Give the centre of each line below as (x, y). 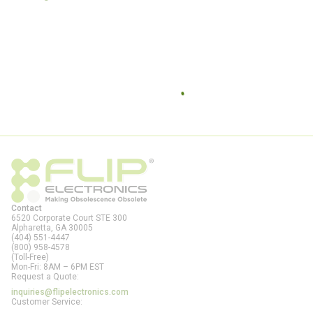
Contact (27, 208)
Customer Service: (47, 302)
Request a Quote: (45, 277)
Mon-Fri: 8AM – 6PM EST (58, 267)
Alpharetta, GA (39, 228)
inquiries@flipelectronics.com (70, 292)
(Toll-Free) (30, 257)
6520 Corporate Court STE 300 (69, 218)
